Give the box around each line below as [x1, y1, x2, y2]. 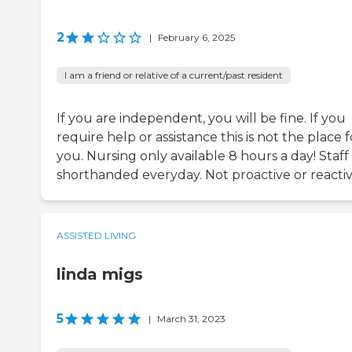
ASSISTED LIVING [57, 229, 136, 242]
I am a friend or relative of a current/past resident [64, 69, 283, 82]
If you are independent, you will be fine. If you [57, 111, 346, 126]
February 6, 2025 [158, 31, 235, 44]
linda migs [57, 265, 143, 284]
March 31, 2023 [157, 313, 225, 325]
